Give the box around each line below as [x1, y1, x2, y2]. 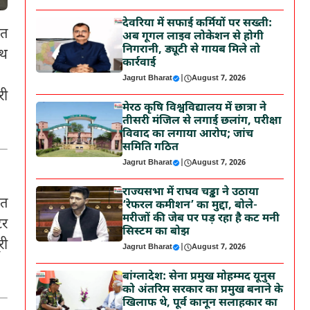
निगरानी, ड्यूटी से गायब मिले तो [122, 43, 261, 57]
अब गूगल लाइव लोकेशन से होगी [122, 30, 264, 44]
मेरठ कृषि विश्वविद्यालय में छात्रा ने [122, 101, 267, 116]
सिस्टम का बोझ [122, 225, 190, 239]
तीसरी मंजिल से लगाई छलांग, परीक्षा [122, 114, 282, 129]
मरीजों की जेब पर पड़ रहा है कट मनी [122, 212, 280, 226]
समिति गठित [122, 140, 179, 155]
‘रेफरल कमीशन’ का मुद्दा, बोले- [122, 199, 258, 213]
